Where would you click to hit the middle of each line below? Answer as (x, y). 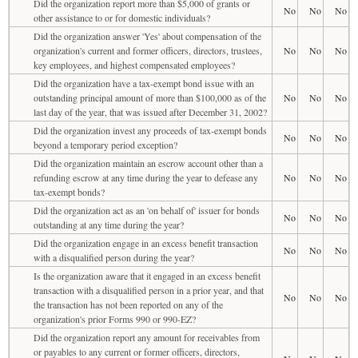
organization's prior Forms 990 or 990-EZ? (115, 318)
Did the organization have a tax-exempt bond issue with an (144, 83)
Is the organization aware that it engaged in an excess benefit (147, 275)
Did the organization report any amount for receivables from (147, 337)
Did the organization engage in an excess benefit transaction (146, 243)
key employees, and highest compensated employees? (134, 64)
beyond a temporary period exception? (105, 144)
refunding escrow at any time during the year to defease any (146, 177)
